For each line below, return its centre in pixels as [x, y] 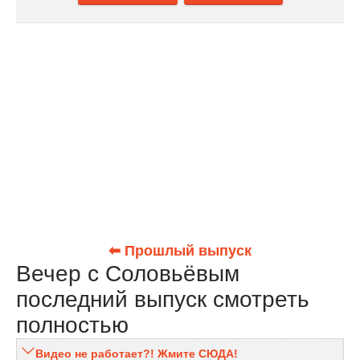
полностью [72, 325]
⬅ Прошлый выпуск [180, 251]
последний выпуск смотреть [163, 300]
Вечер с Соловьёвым [128, 274]
